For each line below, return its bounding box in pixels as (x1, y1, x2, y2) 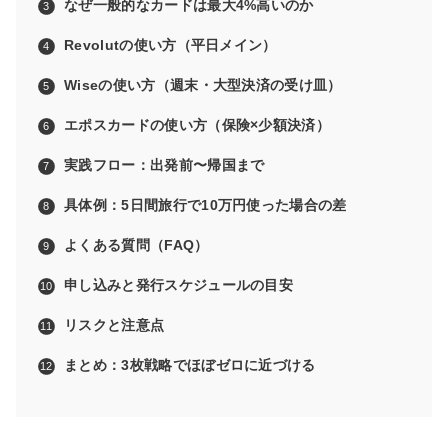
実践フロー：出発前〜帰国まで (64, 157, 265, 174)
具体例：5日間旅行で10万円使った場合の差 (64, 197, 347, 214)
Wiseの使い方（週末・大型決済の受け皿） (64, 77, 342, 94)
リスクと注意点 (64, 317, 165, 334)
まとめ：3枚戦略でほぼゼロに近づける (64, 357, 316, 374)
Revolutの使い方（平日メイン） (64, 37, 277, 54)
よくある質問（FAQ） (64, 237, 209, 254)
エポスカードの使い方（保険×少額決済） (64, 117, 331, 134)
